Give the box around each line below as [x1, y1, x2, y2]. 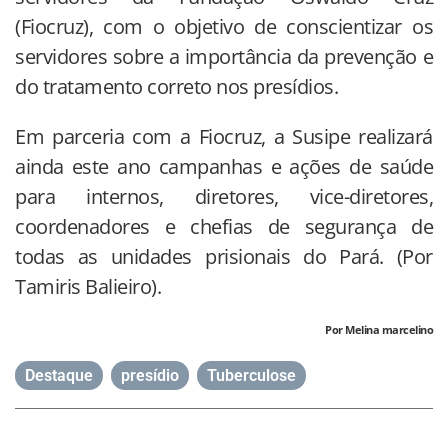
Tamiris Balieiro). [15, 273, 161, 301]
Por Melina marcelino [325, 322, 433, 338]
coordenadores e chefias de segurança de [15, 213, 433, 241]
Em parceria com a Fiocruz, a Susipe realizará [15, 123, 433, 151]
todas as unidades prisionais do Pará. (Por [15, 243, 433, 271]
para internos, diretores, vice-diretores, [15, 183, 433, 211]
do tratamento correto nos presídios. [15, 73, 338, 101]
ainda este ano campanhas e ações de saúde [15, 153, 433, 181]
